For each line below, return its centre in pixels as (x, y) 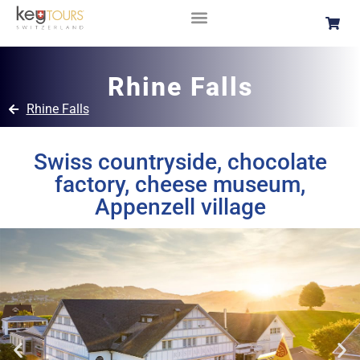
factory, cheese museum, (180, 184)
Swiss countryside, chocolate (180, 162)
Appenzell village (180, 207)
